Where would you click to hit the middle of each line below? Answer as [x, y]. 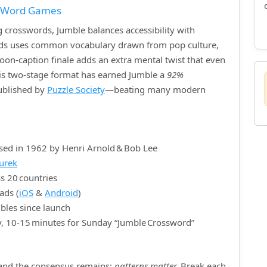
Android [61, 193]
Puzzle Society [76, 89]
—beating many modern [155, 89]
